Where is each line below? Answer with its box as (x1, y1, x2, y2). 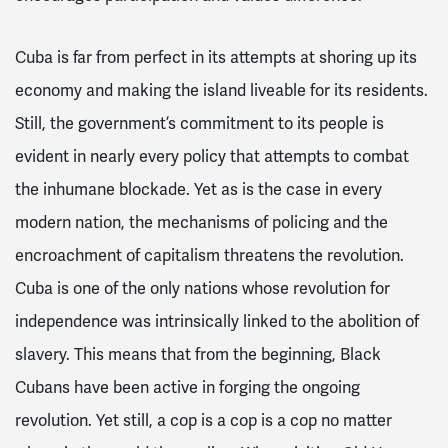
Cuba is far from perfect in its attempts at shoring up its (15, 48, 417, 69)
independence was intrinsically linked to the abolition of (15, 312, 419, 333)
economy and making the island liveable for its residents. (15, 81, 428, 102)
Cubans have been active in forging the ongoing (15, 378, 360, 399)
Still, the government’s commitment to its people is (15, 114, 384, 135)
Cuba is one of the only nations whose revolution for (15, 279, 390, 300)
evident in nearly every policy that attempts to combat (15, 147, 409, 168)
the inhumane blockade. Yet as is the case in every (15, 180, 382, 201)
